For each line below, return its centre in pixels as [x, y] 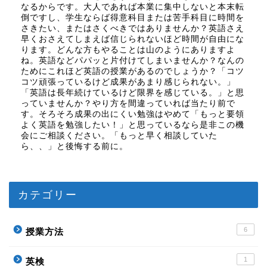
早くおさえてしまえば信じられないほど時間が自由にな [133, 39]
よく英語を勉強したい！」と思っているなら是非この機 [133, 125]
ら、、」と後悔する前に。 [74, 147]
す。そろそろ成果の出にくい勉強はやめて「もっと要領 [133, 114]
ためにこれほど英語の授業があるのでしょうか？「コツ [133, 72]
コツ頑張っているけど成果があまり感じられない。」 [128, 82]
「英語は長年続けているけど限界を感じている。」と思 [133, 93]
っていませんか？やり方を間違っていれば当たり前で [128, 104]
